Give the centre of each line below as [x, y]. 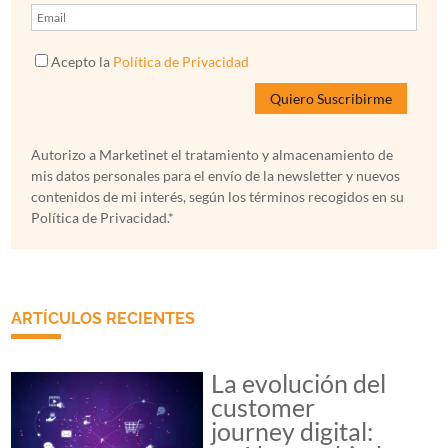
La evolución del [299, 383]
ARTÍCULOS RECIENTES [103, 319]
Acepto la [82, 62]
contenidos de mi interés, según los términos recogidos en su [218, 197]
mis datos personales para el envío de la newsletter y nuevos [216, 176]
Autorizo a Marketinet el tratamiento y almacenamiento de [212, 155]
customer [263, 407]
